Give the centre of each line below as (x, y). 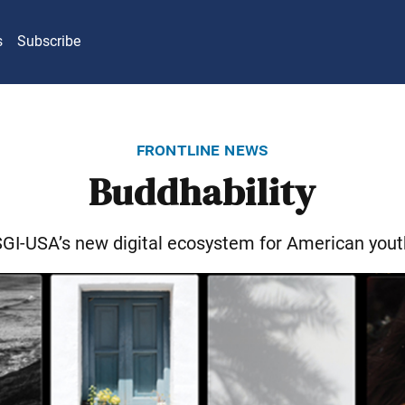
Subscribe (49, 42)
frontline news (202, 149)
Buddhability (202, 193)
